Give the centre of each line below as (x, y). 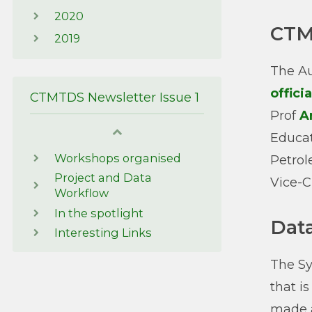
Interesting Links (103, 233)
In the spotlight (99, 213)
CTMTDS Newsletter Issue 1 (115, 97)
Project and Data (103, 178)
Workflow (81, 193)
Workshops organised (118, 158)
